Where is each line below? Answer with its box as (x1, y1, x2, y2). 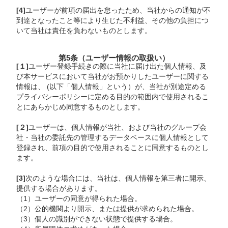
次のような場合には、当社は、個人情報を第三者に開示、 (25, 175, 211, 182)
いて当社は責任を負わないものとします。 (16, 26, 152, 35)
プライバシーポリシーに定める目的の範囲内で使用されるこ (16, 93, 209, 101)
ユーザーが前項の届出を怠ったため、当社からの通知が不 (25, 6, 211, 14)
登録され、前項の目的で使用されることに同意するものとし (16, 144, 209, 152)
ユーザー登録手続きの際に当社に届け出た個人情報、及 (28, 63, 207, 70)
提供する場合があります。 (16, 185, 102, 192)
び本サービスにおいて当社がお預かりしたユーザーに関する (16, 73, 209, 80)
